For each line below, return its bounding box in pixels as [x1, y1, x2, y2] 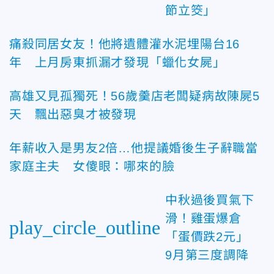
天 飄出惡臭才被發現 [9, 107, 136, 121]
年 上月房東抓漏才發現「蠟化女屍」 [9, 55, 226, 69]
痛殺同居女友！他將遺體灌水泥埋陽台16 [9, 37, 240, 51]
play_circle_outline [9, 216, 160, 239]
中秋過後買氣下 [165, 193, 254, 207]
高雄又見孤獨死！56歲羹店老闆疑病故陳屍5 [9, 89, 260, 103]
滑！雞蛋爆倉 [165, 211, 242, 225]
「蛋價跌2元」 [165, 229, 262, 243]
